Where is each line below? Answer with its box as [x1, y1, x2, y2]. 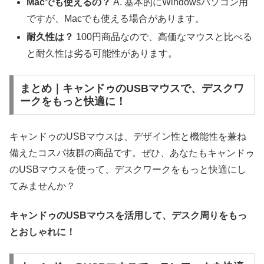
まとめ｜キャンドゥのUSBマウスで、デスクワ [19, 82, 244, 95]
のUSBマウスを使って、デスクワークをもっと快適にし [9, 164, 246, 174]
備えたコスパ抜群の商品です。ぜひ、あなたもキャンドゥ [9, 147, 255, 158]
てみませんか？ [9, 180, 75, 191]
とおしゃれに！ [9, 227, 75, 237]
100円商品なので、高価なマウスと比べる [74, 32, 253, 42]
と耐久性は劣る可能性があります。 [27, 48, 178, 59]
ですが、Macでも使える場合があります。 [27, 13, 205, 24]
